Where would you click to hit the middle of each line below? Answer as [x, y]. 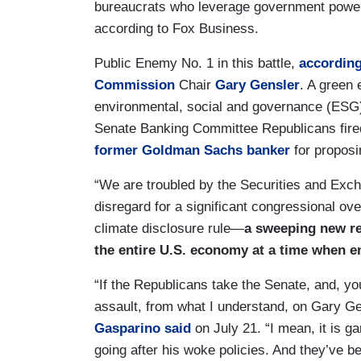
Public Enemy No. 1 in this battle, [197, 63]
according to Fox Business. [178, 28]
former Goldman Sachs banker [192, 150]
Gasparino [127, 328]
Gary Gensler [257, 85]
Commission [135, 85]
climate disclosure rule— [169, 228]
